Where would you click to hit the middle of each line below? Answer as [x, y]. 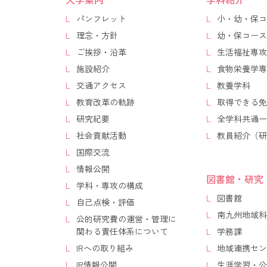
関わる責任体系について [122, 232]
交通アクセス [101, 86]
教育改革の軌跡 [105, 102]
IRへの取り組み [105, 248]
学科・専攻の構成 [110, 186]
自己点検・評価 [105, 202]
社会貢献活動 [101, 136]
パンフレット [101, 19]
